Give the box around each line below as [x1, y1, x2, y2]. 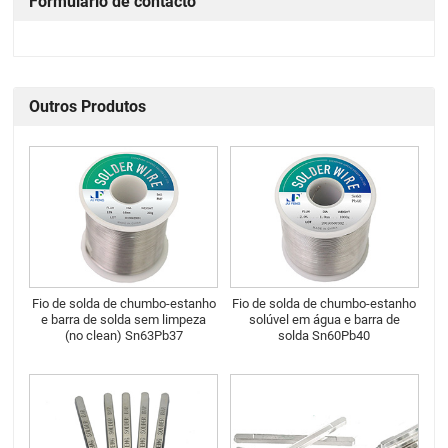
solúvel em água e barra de [248, 311, 400, 327]
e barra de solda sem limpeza [41, 311, 207, 327]
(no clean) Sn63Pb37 [64, 327, 183, 343]
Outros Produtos [29, 96, 147, 116]
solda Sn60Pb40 [278, 327, 371, 343]
